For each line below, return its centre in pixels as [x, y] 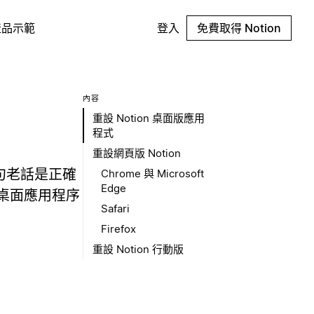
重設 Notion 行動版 [138, 249]
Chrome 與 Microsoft [152, 173]
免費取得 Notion [239, 28]
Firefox [118, 229]
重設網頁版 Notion [137, 153]
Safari [115, 209]
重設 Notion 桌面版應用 [149, 118]
